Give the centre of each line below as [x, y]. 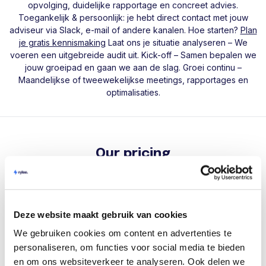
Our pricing [133, 153]
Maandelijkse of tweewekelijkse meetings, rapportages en [133, 80]
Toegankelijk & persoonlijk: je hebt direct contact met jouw [133, 17]
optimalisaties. [133, 92]
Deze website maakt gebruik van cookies [101, 214]
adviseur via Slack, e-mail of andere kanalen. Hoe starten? [125, 30]
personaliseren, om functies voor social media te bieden [129, 247]
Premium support [85, 247]
